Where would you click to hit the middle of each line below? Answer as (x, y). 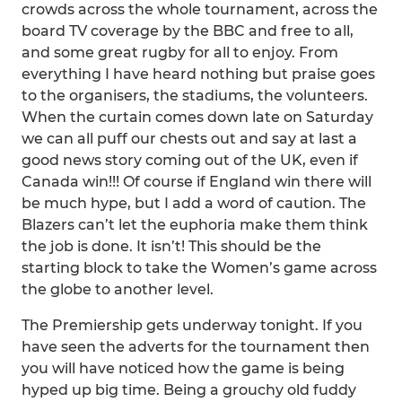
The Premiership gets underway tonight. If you (192, 325)
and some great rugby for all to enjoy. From (180, 52)
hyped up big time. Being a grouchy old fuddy (189, 390)
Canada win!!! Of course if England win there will (197, 182)
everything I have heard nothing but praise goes (198, 74)
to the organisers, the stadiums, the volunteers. (195, 96)
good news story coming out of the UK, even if (190, 160)
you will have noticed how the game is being (183, 368)
